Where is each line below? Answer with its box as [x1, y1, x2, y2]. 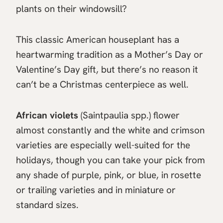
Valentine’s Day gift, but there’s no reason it [16, 63, 198, 76]
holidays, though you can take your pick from [16, 154, 205, 167]
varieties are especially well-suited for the [16, 139, 190, 152]
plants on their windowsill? [16, 2, 127, 15]
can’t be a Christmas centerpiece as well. [16, 78, 189, 91]
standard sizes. [16, 199, 79, 212]
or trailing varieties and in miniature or [16, 184, 176, 197]
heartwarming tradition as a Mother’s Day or [16, 48, 203, 61]
